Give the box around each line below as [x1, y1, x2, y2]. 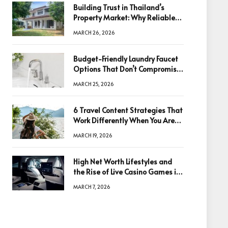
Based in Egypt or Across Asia [73, 126, 172, 135]
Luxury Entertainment [73, 177, 144, 187]
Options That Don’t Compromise [73, 64, 181, 74]
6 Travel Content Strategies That [73, 105, 183, 115]
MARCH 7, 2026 [73, 183, 110, 190]
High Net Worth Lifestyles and [73, 157, 172, 166]
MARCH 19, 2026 [73, 132, 112, 139]
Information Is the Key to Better [73, 23, 178, 33]
